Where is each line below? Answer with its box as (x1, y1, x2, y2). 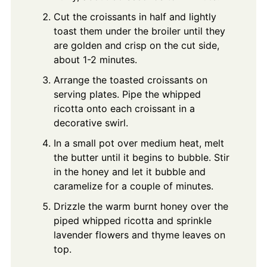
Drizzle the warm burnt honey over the (53, 200, 228, 213)
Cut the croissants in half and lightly (53, 11, 216, 23)
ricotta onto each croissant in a (53, 103, 195, 115)
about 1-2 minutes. (53, 54, 137, 66)
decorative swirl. (53, 117, 128, 129)
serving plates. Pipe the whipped (53, 88, 201, 101)
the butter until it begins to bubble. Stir (53, 151, 229, 164)
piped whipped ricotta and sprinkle (53, 215, 212, 227)
